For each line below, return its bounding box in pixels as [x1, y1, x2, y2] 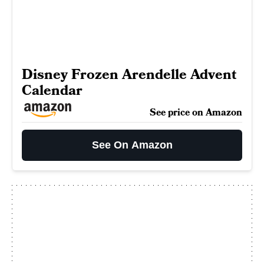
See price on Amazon [150, 106, 242, 119]
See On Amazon [91, 139, 173, 151]
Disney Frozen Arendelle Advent [22, 65, 236, 84]
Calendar [22, 81, 82, 100]
